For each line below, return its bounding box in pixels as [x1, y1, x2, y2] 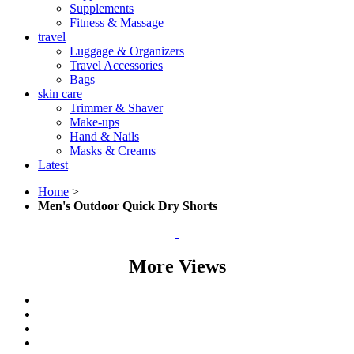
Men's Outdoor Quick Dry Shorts [38, 199, 217, 213]
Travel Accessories [70, 58, 163, 73]
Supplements [70, 2, 134, 16]
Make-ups [70, 115, 119, 130]
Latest [38, 158, 68, 172]
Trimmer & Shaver [70, 101, 163, 115]
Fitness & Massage [70, 16, 164, 30]
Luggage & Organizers [70, 44, 184, 58]
